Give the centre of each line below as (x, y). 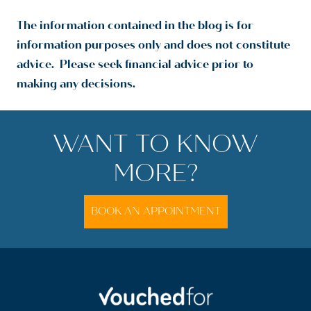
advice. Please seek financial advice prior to (135, 65)
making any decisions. (76, 84)
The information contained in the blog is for (135, 26)
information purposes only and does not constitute (153, 45)
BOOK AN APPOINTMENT (155, 211)
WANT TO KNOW (155, 144)
